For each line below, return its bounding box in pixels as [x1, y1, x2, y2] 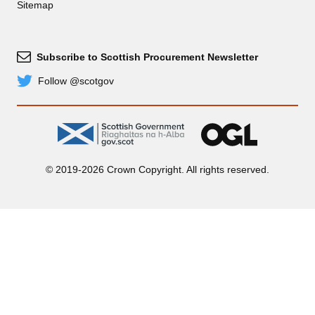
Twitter [16, 80, 46, 92]
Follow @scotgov [38, 75, 114, 86]
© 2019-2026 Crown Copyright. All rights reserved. [46, 163, 269, 175]
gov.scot [184, 122, 220, 134]
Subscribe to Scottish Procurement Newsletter [37, 51, 258, 63]
